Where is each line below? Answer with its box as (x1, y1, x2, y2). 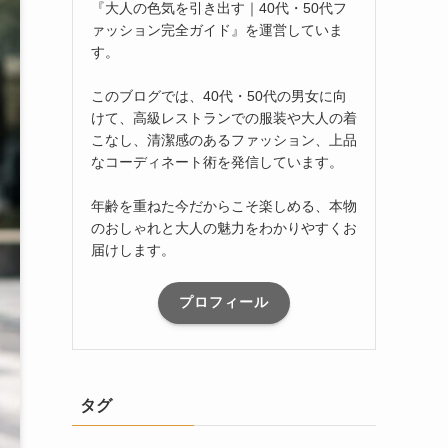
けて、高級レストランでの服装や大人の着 (91, 109, 357, 126)
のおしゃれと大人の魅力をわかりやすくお (91, 219, 357, 236)
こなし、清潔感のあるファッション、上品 (91, 131, 357, 148)
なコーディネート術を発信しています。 (91, 153, 343, 170)
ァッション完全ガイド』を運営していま (91, 21, 343, 38)
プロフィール (179, 294, 269, 311)
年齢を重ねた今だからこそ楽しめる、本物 (91, 197, 357, 214)
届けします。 (91, 241, 175, 258)
